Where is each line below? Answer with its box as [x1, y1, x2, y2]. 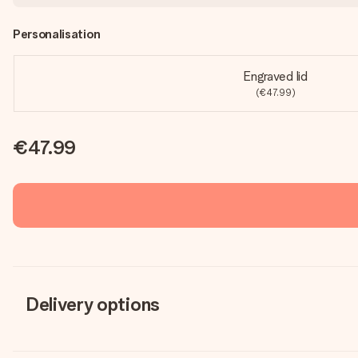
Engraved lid [243, 69, 308, 84]
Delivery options [26, 292, 160, 316]
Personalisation [13, 26, 101, 42]
